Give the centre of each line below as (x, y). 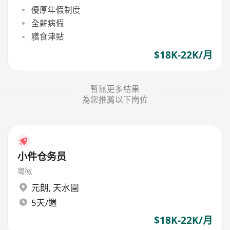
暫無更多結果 (115, 89)
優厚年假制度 (56, 9)
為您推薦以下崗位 (115, 99)
